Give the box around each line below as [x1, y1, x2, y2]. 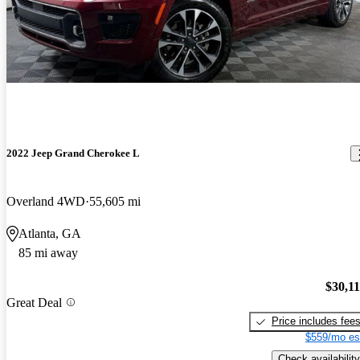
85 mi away [18, 245, 78, 260]
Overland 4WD [6, 194, 85, 208]
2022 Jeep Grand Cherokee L [6, 147, 140, 160]
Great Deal [6, 295, 62, 309]
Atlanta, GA [18, 226, 81, 240]
